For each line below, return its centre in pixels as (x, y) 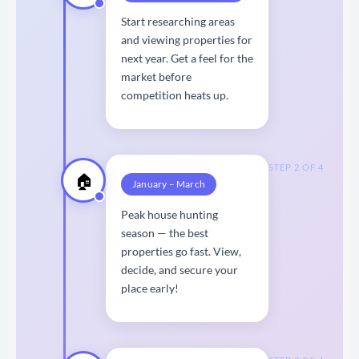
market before (156, 76)
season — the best (165, 232)
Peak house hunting (169, 214)
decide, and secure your (179, 269)
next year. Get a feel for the (187, 58)
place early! (150, 288)
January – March (169, 184)
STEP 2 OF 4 (296, 167)
